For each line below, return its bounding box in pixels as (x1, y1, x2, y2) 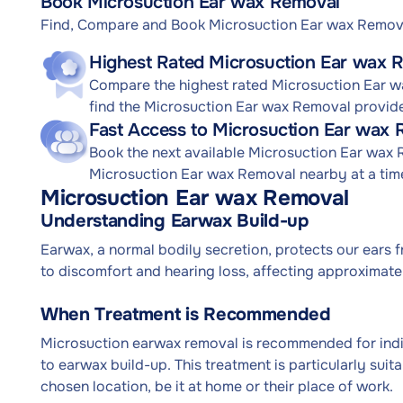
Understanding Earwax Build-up (40, 210, 309, 232)
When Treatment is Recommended (40, 303, 331, 326)
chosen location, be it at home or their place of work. (40, 377, 393, 396)
